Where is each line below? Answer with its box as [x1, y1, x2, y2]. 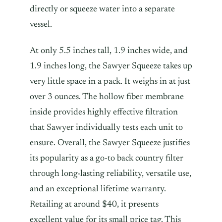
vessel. [30, 20, 54, 29]
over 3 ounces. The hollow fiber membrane [30, 92, 184, 102]
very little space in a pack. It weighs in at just [30, 77, 190, 86]
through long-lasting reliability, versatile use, [30, 169, 191, 178]
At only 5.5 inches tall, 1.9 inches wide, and [30, 46, 188, 55]
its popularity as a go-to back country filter [30, 154, 183, 163]
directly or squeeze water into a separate [30, 4, 175, 14]
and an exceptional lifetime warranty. [30, 184, 166, 194]
